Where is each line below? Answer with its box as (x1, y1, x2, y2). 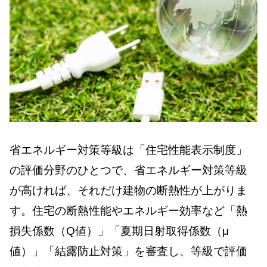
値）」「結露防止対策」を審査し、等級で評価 (10, 245, 247, 257)
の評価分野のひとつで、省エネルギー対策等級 (10, 164, 247, 176)
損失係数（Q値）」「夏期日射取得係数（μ (10, 225, 229, 237)
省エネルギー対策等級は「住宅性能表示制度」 (10, 144, 247, 156)
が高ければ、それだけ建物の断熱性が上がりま (10, 184, 247, 197)
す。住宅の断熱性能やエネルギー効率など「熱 (10, 204, 247, 217)
